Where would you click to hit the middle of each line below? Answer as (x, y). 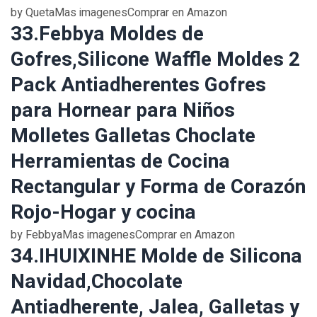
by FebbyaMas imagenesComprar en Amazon (123, 235)
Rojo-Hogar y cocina (103, 213)
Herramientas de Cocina (120, 162)
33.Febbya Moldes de (107, 34)
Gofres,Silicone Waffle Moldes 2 (155, 60)
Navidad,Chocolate (97, 282)
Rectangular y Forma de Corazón (158, 187)
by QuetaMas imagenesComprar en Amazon (119, 13)
